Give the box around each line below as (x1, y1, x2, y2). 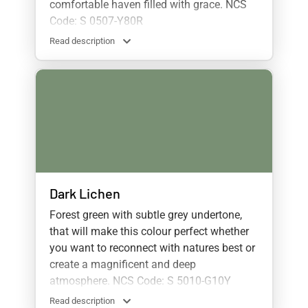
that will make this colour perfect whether (49, 225, 249, 239)
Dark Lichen (49, 185, 120, 202)
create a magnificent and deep (49, 258, 196, 272)
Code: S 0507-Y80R (49, 14, 143, 28)
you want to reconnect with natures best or (49, 241, 255, 255)
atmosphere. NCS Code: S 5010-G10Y (49, 274, 231, 288)
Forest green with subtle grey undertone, (49, 208, 242, 222)
